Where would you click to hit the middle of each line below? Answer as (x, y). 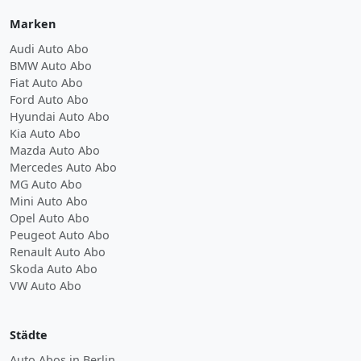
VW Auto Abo (46, 285)
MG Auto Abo (46, 184)
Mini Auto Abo (49, 201)
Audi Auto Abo (49, 48)
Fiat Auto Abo (46, 82)
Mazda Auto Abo (55, 150)
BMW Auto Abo (51, 65)
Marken (33, 23)
